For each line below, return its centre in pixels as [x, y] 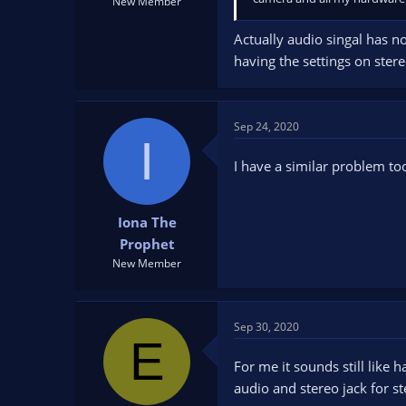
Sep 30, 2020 [266, 327]
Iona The [147, 222]
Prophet [147, 244]
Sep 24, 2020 [266, 126]
